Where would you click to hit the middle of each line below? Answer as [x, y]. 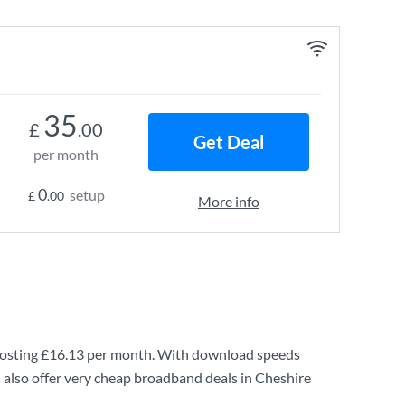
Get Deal [229, 142]
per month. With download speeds [192, 354]
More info [229, 201]
